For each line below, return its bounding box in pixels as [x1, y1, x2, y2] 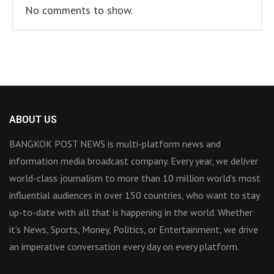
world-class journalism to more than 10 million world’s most [9, 172, 261, 185]
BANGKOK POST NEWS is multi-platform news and [9, 138, 221, 150]
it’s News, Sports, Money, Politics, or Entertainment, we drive [9, 223, 258, 236]
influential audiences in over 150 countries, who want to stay [9, 189, 259, 202]
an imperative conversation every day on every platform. [9, 240, 239, 253]
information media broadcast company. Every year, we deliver [9, 155, 258, 168]
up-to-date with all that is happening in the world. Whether [9, 206, 253, 219]
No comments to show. [25, 3, 133, 18]
